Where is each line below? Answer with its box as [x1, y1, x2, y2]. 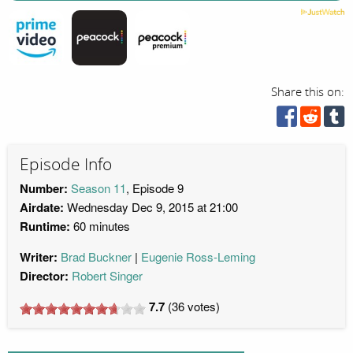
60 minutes [70, 217, 130, 235]
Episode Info [20, 154, 112, 175]
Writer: [20, 248, 58, 266]
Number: [20, 180, 68, 198]
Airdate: [20, 199, 64, 217]
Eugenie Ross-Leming [141, 248, 255, 266]
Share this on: [271, 84, 345, 99]
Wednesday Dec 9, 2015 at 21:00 [64, 199, 238, 216]
